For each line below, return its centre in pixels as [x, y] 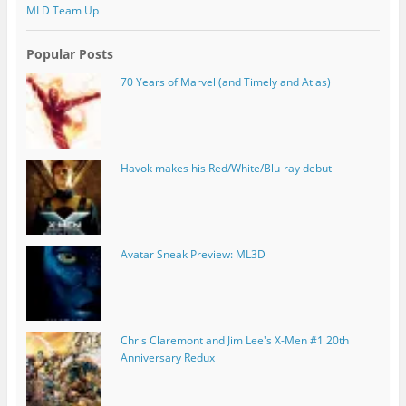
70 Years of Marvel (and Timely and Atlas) [225, 82]
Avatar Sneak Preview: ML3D [193, 255]
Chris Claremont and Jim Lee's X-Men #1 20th [234, 341]
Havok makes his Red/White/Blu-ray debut [226, 169]
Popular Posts [69, 53]
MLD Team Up [62, 10]
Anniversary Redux [167, 358]
